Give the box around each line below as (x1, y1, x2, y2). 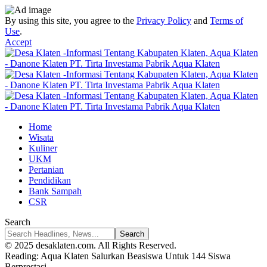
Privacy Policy (136, 15, 191, 26)
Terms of (210, 15, 243, 26)
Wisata (29, 132, 54, 142)
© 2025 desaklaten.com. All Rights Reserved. (5, 240, 176, 250)
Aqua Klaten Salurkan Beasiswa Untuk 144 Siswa (41, 251, 231, 261)
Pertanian (29, 164, 64, 175)
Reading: (5, 251, 39, 261)
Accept (5, 37, 32, 47)
